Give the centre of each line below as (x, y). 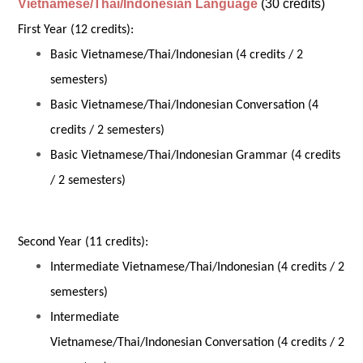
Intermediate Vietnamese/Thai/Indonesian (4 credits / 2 (198, 267)
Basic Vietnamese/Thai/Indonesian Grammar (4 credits (196, 156)
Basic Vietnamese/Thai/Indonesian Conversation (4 (185, 105)
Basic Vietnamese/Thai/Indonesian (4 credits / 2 (177, 55)
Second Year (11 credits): (83, 242)
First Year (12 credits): (76, 30)
